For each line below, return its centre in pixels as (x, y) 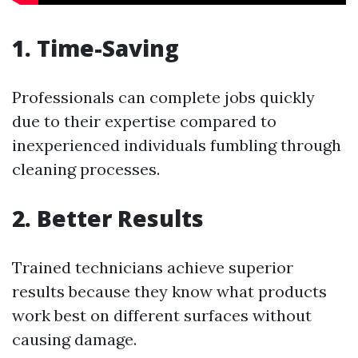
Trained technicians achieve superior (153, 268)
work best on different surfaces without (162, 316)
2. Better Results (108, 219)
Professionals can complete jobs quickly (163, 97)
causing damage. (74, 340)
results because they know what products (169, 292)
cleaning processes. (86, 169)
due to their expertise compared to (144, 121)
